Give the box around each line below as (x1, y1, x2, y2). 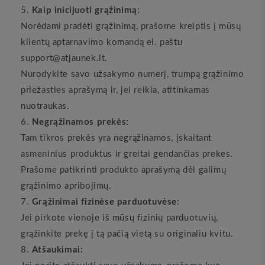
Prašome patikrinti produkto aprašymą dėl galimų (21, 166, 227, 174)
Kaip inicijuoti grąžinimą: (31, 6, 140, 15)
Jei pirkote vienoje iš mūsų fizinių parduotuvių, (21, 214, 218, 222)
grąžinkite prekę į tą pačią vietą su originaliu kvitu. (21, 230, 234, 238)
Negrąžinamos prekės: (31, 118, 129, 127)
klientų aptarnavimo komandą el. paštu (21, 38, 183, 47)
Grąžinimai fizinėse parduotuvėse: (31, 198, 180, 206)
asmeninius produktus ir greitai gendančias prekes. (21, 150, 234, 159)
